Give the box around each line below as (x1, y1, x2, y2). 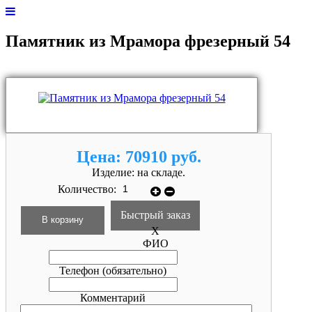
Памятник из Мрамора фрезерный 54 (6, 31, 290, 50)
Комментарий (80, 291, 146, 304)
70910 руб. (125, 147, 201, 166)
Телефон (59, 264, 102, 276)
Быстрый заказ (120, 208, 190, 221)
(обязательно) (102, 264, 166, 276)
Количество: (58, 183, 119, 196)
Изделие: (92, 166, 137, 178)
